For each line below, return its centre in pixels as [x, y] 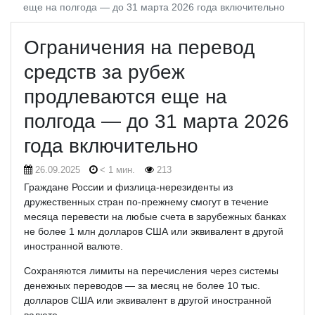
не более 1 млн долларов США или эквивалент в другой [153, 231]
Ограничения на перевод [139, 47]
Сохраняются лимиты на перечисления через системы [151, 270]
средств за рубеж [104, 72]
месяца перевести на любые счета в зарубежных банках [155, 216]
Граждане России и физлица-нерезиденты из [128, 187]
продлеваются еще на [125, 96]
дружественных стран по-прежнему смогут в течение [146, 201]
